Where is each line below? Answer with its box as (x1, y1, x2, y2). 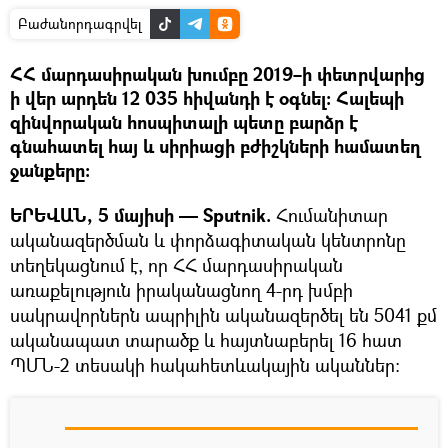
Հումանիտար (271, 203, 388, 228)
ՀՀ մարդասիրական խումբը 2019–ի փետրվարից (10, 62, 425, 88)
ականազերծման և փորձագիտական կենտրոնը (10, 228, 406, 253)
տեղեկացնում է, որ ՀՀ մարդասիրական (10, 253, 343, 278)
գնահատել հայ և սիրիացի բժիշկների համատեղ (10, 134, 421, 160)
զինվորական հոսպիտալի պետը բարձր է (10, 110, 358, 136)
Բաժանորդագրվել (18, 14, 142, 34)
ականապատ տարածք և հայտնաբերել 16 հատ (10, 328, 402, 353)
